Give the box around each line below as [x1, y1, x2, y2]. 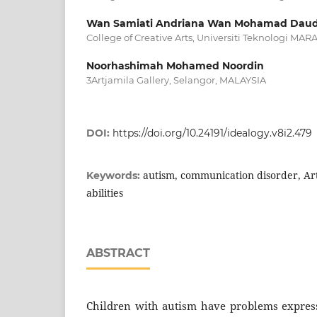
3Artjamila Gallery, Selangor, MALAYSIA [86, 74, 266, 86]
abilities [86, 185, 123, 200]
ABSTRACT [86, 246, 150, 260]
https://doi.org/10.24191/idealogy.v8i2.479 [113, 126, 312, 139]
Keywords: [86, 168, 143, 182]
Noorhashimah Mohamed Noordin [86, 59, 264, 72]
